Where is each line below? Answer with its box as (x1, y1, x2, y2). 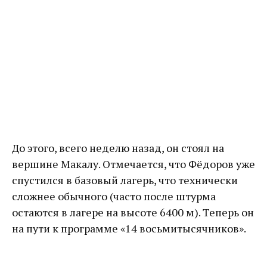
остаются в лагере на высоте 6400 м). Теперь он (12, 205, 254, 220)
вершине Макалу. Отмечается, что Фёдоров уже (12, 157, 255, 172)
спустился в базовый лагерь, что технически (12, 173, 238, 188)
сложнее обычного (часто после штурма (12, 189, 216, 204)
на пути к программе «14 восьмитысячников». (12, 221, 246, 236)
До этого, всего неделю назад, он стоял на (12, 141, 224, 156)
